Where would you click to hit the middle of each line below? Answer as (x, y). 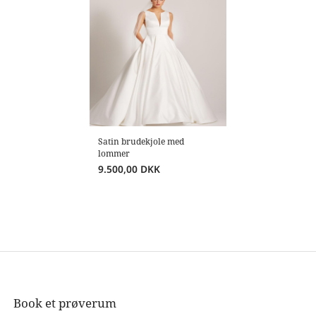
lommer (114, 153)
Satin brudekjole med (141, 141)
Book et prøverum (65, 303)
